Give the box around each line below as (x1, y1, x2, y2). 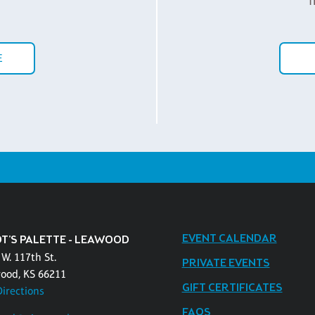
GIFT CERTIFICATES (181, 280, 283, 295)
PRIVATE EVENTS (181, 255, 270, 271)
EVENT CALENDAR (181, 231, 277, 246)
